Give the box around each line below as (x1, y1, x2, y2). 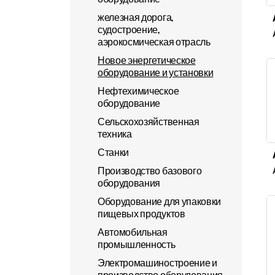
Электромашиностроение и (98, 257, 217, 269)
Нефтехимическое (98, 85, 179, 97)
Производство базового (98, 165, 202, 177)
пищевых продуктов (98, 208, 185, 220)
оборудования (98, 177, 161, 189)
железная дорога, (98, 12, 173, 23)
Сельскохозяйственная (98, 116, 199, 128)
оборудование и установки (98, 67, 214, 79)
